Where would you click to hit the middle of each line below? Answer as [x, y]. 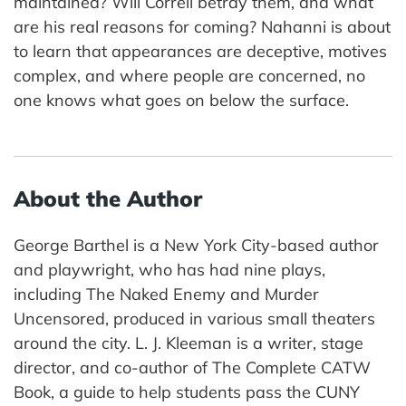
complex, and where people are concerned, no [189, 75]
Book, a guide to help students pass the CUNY [187, 391]
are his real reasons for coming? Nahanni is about [202, 26]
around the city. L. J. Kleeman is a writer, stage [188, 343]
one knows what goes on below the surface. [181, 100]
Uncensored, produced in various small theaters [194, 318]
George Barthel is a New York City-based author [196, 245]
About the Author [108, 198]
